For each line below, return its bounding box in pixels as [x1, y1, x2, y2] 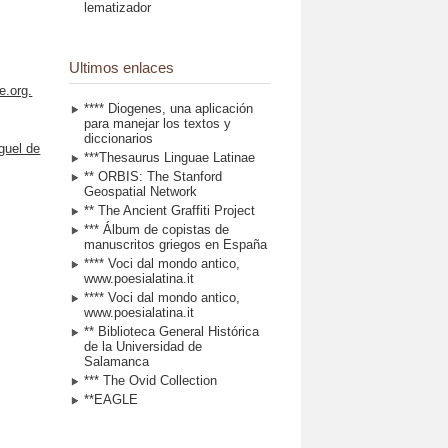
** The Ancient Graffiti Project [83, 202, 255, 218]
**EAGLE [83, 391, 138, 407]
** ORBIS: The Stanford [83, 168, 222, 184]
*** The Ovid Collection [83, 372, 217, 388]
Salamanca [83, 353, 149, 369]
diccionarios [83, 130, 153, 146]
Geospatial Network [83, 183, 197, 199]
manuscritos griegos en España [83, 236, 267, 252]
